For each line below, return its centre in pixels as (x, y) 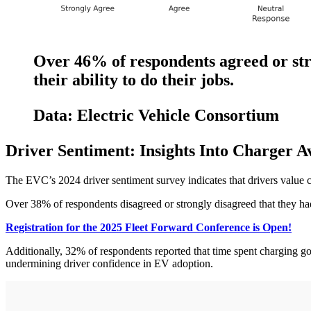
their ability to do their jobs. (136, 79)
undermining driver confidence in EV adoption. (109, 263)
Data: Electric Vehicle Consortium (158, 115)
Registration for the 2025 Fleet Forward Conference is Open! (149, 227)
